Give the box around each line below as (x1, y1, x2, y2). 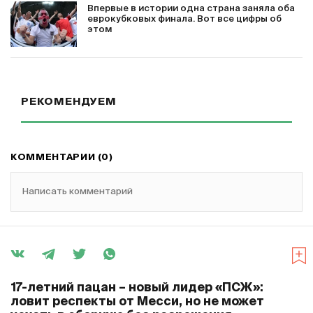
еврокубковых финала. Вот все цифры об (87, 15, 282, 24)
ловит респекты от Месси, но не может (10, 296, 264, 309)
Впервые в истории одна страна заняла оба (87, 4, 295, 14)
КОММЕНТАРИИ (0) (10, 153, 113, 163)
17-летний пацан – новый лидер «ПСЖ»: (10, 282, 263, 295)
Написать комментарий (22, 187, 133, 197)
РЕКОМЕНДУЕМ (21, 96, 117, 108)
